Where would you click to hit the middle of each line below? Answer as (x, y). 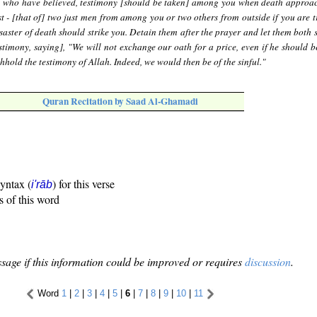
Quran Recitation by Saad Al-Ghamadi (120, 102)
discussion (268, 262)
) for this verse (83, 184)
